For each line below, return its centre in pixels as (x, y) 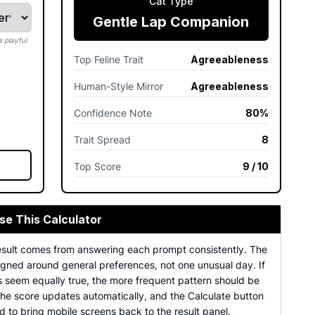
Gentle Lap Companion (171, 22)
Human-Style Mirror (118, 86)
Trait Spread (102, 140)
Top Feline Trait (108, 59)
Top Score (97, 166)
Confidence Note (112, 113)
